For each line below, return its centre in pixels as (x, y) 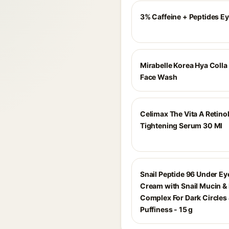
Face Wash (159, 77)
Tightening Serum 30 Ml (181, 125)
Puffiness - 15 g (167, 209)
